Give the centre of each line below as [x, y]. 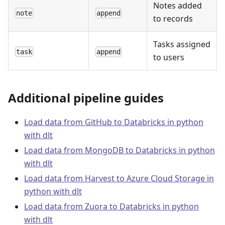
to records [173, 19]
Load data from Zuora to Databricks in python [111, 207]
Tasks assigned [182, 44]
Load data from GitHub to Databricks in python [114, 122]
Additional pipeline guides [86, 98]
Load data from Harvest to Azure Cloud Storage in [119, 179]
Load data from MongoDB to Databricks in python [120, 150]
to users [169, 58]
